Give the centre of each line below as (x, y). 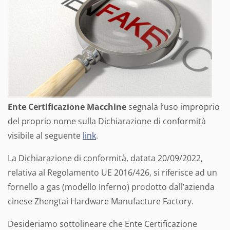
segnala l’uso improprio (173, 107)
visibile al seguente (45, 136)
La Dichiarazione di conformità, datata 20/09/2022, (105, 158)
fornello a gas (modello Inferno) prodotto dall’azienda (111, 187)
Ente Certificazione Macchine (67, 107)
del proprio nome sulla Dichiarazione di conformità (107, 121)
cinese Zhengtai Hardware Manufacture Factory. (101, 202)
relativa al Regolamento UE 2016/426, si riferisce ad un (112, 173)
